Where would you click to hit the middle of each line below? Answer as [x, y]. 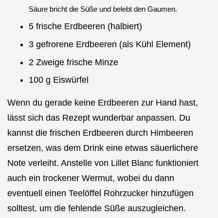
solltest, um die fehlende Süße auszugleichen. [97, 209]
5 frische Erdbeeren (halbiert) [85, 27]
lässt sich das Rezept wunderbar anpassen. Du [99, 118]
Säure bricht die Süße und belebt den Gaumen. [103, 9]
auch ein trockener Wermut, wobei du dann [91, 178]
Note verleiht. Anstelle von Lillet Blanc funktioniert [103, 163]
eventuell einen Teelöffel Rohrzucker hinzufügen [100, 193]
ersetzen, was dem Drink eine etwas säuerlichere [103, 148]
